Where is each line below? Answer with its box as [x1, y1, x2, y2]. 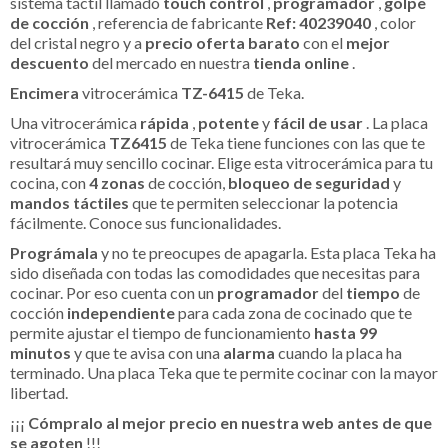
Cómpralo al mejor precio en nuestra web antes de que [28, 412, 432, 432]
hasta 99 [314, 322, 377, 342]
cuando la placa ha [278, 342, 402, 362]
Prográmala [10, 242, 101, 262]
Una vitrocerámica [10, 112, 140, 132]
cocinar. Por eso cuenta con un [10, 282, 217, 302]
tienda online [253, 52, 352, 72]
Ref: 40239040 [266, 12, 374, 32]
